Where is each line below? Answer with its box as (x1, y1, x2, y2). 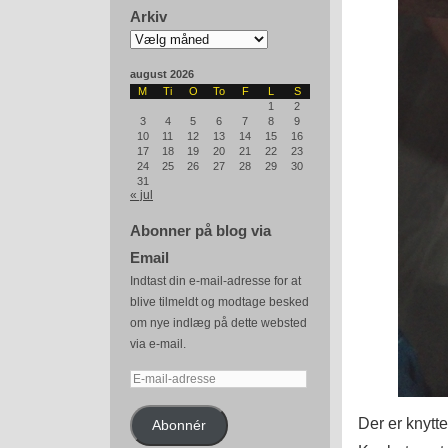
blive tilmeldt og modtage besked (130, 295, 309, 309)
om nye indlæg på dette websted (130, 316, 307, 330)
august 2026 (130, 68, 194, 80)
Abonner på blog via (130, 222, 271, 239)
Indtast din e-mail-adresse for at (130, 274, 301, 288)
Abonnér (151, 417, 206, 433)
